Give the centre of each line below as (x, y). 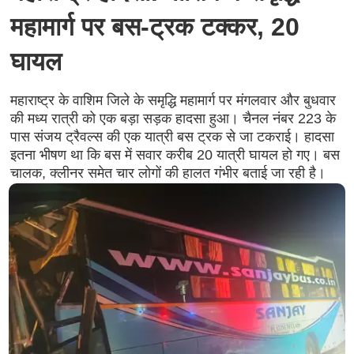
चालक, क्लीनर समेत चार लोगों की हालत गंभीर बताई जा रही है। (168, 173)
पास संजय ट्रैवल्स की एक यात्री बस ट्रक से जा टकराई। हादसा (172, 137)
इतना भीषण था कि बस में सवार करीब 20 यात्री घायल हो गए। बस (175, 155)
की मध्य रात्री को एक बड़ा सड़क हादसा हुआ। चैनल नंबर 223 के (173, 119)
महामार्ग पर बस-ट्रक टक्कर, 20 (154, 27)
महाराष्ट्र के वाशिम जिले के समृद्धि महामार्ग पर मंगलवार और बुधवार (173, 100)
